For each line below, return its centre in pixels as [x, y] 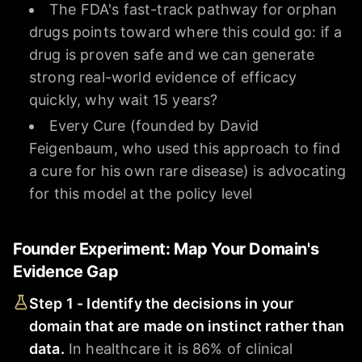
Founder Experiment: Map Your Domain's [166, 248]
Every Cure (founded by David [154, 125]
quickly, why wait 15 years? [124, 99]
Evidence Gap [66, 271]
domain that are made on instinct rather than [187, 326]
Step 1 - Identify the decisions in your [162, 303]
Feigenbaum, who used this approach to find [185, 148]
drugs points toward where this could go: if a [186, 32]
